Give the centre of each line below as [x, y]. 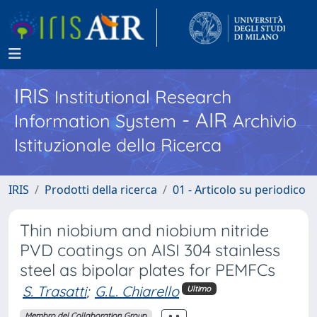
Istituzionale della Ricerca [118, 145]
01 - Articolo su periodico [239, 190]
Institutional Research [143, 97]
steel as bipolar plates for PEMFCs [148, 270]
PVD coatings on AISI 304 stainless [150, 250]
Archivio [265, 121]
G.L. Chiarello [137, 291]
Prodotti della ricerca [101, 190]
